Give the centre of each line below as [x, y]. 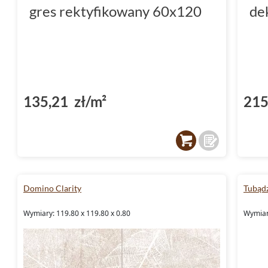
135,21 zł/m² [65, 101]
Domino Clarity [52, 188]
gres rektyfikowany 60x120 [115, 11]
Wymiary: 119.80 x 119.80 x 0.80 [77, 213]
